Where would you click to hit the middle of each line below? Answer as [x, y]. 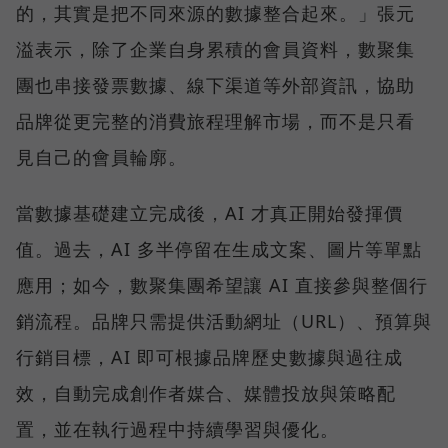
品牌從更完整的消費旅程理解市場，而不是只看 [215, 120]
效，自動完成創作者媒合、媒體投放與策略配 [206, 392]
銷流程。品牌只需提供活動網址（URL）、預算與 [224, 320]
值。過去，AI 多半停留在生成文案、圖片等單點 [219, 248]
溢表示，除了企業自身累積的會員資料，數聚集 [215, 48]
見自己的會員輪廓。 [101, 156]
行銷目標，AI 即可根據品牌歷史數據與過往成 [209, 356]
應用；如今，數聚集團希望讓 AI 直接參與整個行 [222, 284]
